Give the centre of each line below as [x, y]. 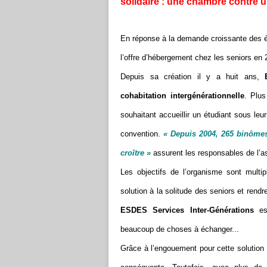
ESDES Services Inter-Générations [187, 210]
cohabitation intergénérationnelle [182, 96]
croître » [136, 153]
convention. [142, 134]
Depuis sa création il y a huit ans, [193, 77]
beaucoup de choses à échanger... [180, 229]
